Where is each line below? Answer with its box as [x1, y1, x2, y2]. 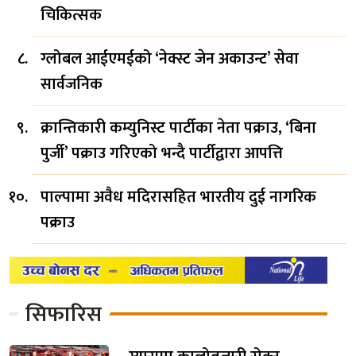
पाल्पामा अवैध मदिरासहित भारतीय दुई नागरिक [41, 183, 316, 211]
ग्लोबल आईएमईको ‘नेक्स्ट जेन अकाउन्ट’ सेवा [41, 44, 299, 72]
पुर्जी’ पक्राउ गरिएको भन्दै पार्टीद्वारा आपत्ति [41, 139, 283, 167]
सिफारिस [25, 296, 102, 332]
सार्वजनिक [41, 70, 103, 98]
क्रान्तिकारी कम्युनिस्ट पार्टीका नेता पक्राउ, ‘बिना [41, 114, 316, 141]
